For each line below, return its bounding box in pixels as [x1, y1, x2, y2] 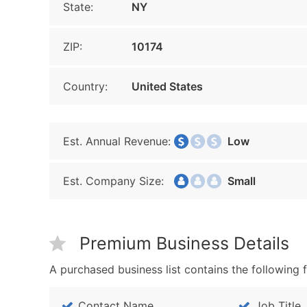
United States [132, 79, 203, 93]
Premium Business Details [79, 233, 289, 254]
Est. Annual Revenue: [63, 134, 171, 148]
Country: [63, 79, 108, 93]
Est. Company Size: [63, 174, 164, 188]
